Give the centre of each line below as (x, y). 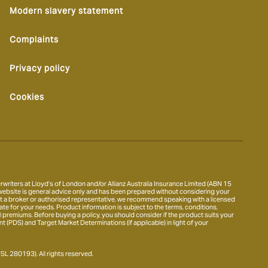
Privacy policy (40, 68)
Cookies (27, 97)
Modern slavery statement (66, 11)
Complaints (34, 39)
